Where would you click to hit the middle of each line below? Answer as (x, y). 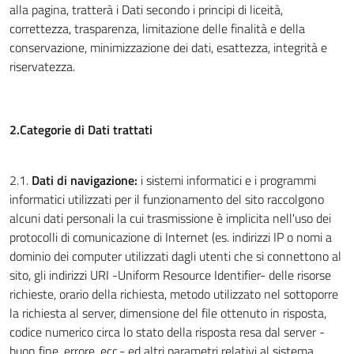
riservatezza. (42, 66)
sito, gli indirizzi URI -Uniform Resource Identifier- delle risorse (170, 275)
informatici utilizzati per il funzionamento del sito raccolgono (167, 199)
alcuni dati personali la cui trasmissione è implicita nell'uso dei (170, 218)
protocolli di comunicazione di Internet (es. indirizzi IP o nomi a (171, 237)
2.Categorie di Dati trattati (81, 130)
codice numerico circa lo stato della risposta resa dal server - (167, 332)
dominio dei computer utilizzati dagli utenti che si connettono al (175, 256)
